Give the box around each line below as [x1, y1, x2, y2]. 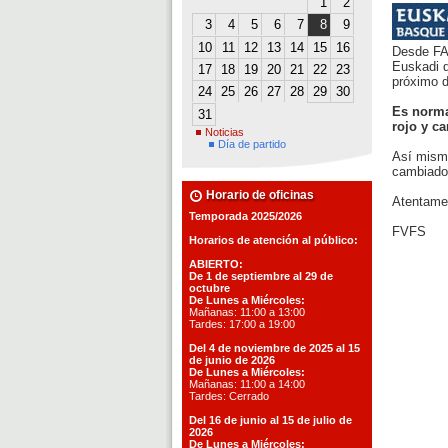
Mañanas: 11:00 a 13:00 [189, 306, 305, 318]
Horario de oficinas [203, 188, 314, 202]
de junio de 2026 [189, 354, 275, 366]
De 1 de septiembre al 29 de [189, 270, 333, 282]
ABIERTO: [189, 258, 243, 270]
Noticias [205, 126, 244, 138]
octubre [189, 282, 230, 294]
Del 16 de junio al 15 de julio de [189, 414, 352, 426]
